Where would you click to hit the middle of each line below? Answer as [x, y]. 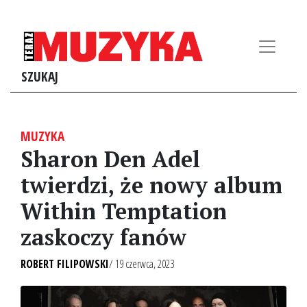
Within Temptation [124, 211]
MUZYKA [42, 136]
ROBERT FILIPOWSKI [65, 264]
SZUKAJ [40, 76]
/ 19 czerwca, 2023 [142, 264]
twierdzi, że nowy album [151, 185]
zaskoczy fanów [103, 237]
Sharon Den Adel [110, 159]
